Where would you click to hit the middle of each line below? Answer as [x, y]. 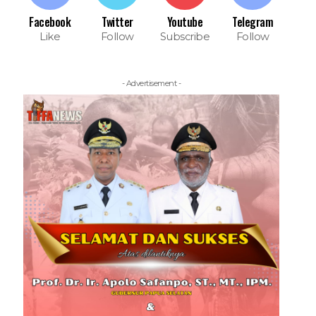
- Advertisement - [151, 83]
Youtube [185, 22]
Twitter [117, 22]
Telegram [253, 22]
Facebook [50, 22]
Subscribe [185, 36]
